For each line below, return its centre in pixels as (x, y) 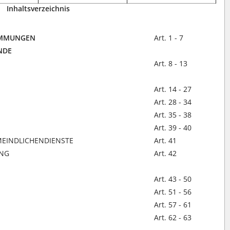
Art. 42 (166, 153)
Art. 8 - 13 (171, 63)
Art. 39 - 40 (173, 128)
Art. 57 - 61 (173, 205)
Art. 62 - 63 (173, 217)
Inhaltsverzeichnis (39, 8)
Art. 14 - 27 (173, 89)
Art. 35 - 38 (173, 115)
